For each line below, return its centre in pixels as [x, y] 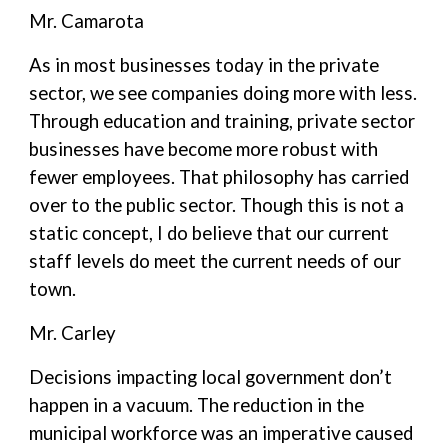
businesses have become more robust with [204, 149]
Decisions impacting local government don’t [211, 377]
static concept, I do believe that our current [209, 233]
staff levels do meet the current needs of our [215, 261]
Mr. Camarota [87, 21]
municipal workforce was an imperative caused [221, 433]
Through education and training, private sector [222, 121]
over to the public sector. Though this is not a [217, 205]
